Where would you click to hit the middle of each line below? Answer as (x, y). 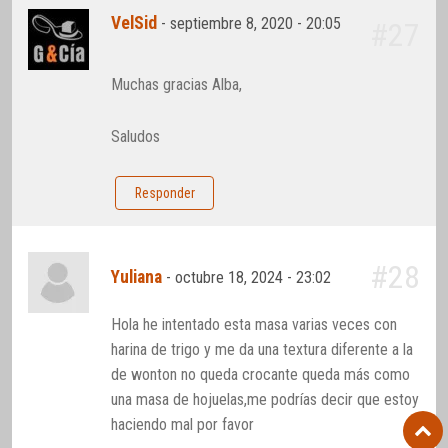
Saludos (136, 137)
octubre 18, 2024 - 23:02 (255, 278)
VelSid (134, 23)
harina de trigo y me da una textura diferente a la (262, 350)
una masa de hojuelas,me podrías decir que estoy (265, 400)
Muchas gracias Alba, (177, 84)
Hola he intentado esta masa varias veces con (254, 325)
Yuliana (137, 277)
